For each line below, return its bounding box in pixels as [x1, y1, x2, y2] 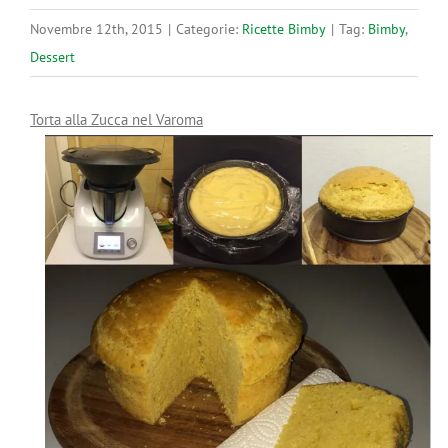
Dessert [30, 48, 75, 66]
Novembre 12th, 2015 [30, 20, 163, 38]
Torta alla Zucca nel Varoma [30, 110, 203, 129]
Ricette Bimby [242, 20, 326, 38]
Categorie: [176, 20, 242, 38]
